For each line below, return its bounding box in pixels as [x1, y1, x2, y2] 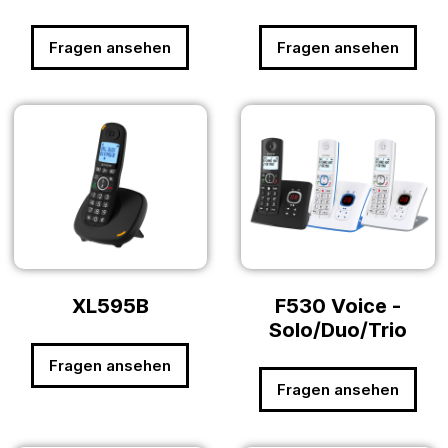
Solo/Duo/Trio [268, 318, 407, 343]
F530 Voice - [274, 294, 401, 319]
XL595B [71, 294, 149, 319]
